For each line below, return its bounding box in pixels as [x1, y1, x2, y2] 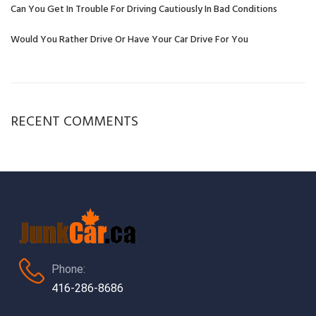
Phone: [51, 262, 85, 276]
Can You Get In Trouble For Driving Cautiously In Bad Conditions [11, 1, 277, 18]
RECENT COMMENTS [11, 111, 138, 133]
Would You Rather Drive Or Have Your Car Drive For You [11, 32, 248, 48]
